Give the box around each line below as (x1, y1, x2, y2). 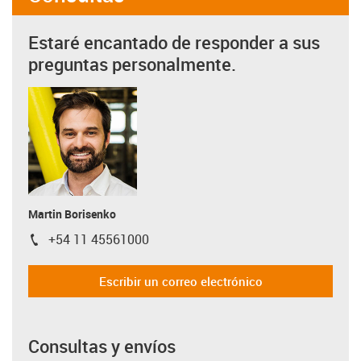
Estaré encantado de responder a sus (28, 31, 320, 54)
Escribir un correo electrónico (98, 272, 263, 289)
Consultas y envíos (28, 334, 176, 358)
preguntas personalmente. (28, 52, 236, 76)
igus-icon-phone (27, 233, 118, 251)
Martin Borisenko (28, 206, 116, 222)
